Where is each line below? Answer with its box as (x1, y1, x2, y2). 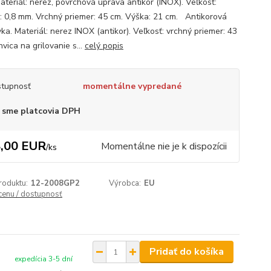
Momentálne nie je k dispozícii (100, 140, 227, 153)
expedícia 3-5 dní (15, 254, 73, 264)
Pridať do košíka (149, 245, 224, 258)
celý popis (84, 40, 123, 51)
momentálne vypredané (82, 80, 181, 92)
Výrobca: (109, 178, 142, 189)
